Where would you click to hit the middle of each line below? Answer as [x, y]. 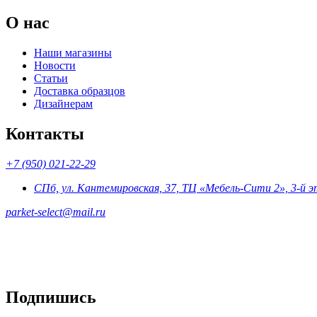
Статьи [51, 78]
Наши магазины [73, 52]
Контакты [45, 133]
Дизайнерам [63, 103]
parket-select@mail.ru [56, 212]
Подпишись [51, 297]
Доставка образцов [80, 91]
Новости [55, 65]
